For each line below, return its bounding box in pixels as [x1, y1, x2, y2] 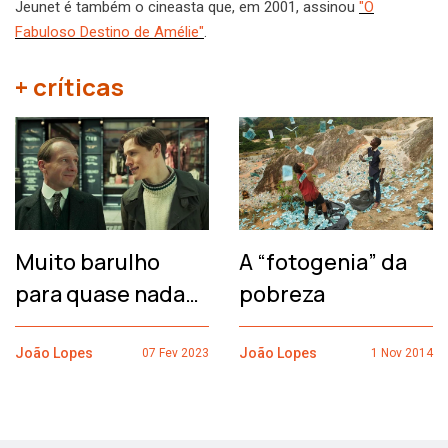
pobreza [239, 278, 325, 309]
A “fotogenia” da [239, 246, 407, 277]
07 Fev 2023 [142, 345, 209, 360]
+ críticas [15, 70, 124, 104]
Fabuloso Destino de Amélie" [15, 23, 204, 42]
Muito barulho [15, 246, 160, 277]
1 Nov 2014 [371, 345, 433, 360]
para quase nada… [15, 278, 199, 309]
